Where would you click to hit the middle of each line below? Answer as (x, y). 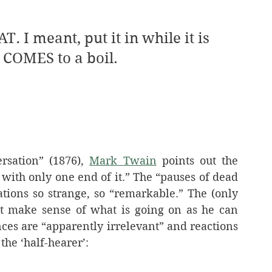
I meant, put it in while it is (118, 38)
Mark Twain (123, 161)
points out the (197, 161)
